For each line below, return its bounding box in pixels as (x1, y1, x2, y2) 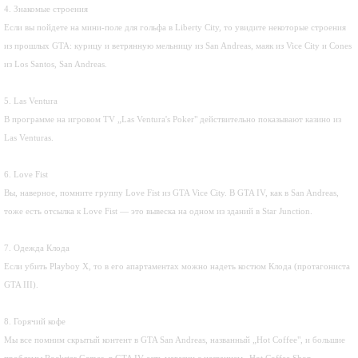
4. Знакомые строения (4, 4, 88, 14)
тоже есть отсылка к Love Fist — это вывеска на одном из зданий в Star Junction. (4, 206, 315, 216)
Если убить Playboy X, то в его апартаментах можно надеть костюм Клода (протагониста (4, 261, 350, 271)
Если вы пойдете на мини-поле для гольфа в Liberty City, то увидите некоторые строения (4, 22, 346, 32)
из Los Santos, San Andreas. (4, 59, 107, 69)
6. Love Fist (4, 169, 48, 179)
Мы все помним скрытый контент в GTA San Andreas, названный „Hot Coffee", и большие (4, 335, 345, 344)
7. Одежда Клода (4, 243, 70, 253)
